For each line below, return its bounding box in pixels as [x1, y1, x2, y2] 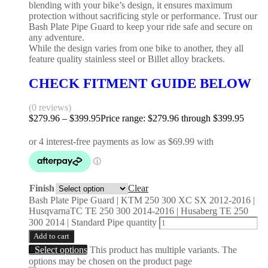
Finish [29, 183, 54, 194]
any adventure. [29, 32, 84, 42]
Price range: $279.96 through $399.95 [100, 113, 244, 124]
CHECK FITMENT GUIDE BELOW [29, 75, 251, 91]
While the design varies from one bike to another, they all [29, 42, 243, 53]
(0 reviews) [29, 102, 71, 113]
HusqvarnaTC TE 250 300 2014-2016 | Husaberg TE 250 [29, 206, 248, 217]
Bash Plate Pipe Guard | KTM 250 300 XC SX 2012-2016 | [29, 195, 255, 206]
